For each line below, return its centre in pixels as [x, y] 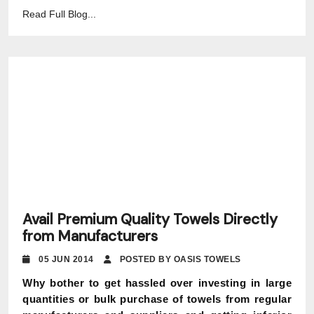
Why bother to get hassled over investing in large [157, 283]
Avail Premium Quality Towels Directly [150, 219]
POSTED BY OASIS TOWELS [179, 259]
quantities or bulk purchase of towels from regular [157, 299]
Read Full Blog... [59, 14]
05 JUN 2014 [70, 259]
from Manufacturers [90, 236]
